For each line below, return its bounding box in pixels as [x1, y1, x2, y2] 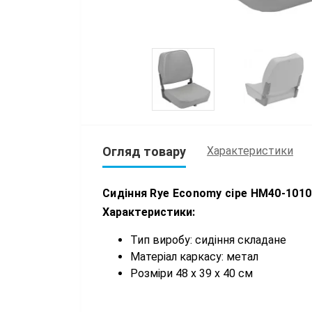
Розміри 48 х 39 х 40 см [130, 266, 253, 280]
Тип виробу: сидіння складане [130, 233, 286, 247]
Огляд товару [102, 143, 186, 159]
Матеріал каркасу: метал [130, 249, 258, 263]
